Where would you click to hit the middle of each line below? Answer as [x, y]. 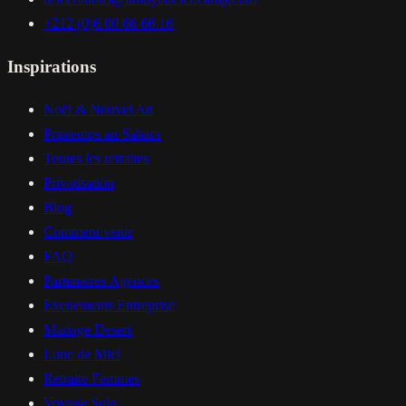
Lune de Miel [82, 354]
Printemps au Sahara [102, 134]
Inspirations [52, 66]
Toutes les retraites [96, 159]
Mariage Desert [87, 330]
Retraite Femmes [92, 379]
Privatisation [79, 183]
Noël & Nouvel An [98, 110]
